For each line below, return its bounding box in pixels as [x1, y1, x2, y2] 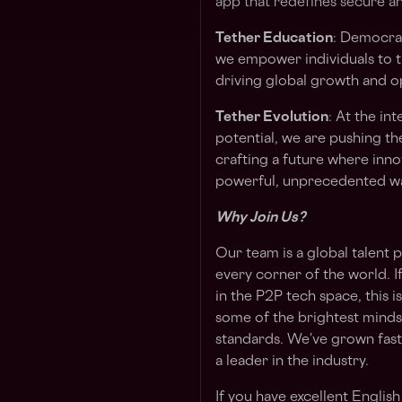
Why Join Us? [215, 212, 306, 226]
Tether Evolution [215, 111, 328, 126]
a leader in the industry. [215, 355, 369, 370]
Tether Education [215, 32, 333, 47]
